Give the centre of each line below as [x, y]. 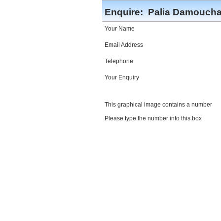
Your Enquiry [122, 77]
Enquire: [125, 12]
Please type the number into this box [153, 118]
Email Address [124, 45]
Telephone [119, 61]
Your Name [120, 29]
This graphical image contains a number [158, 105]
